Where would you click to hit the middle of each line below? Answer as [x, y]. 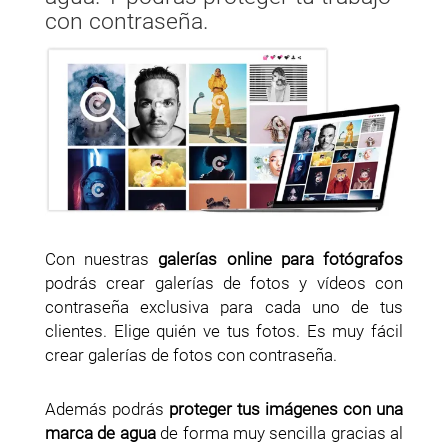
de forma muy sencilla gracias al [279, 433]
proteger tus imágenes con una [286, 409]
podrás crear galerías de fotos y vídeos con [224, 283]
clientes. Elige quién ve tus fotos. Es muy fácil [224, 331]
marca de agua [100, 433]
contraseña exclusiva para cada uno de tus [224, 307]
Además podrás [107, 409]
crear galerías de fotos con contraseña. [191, 355]
